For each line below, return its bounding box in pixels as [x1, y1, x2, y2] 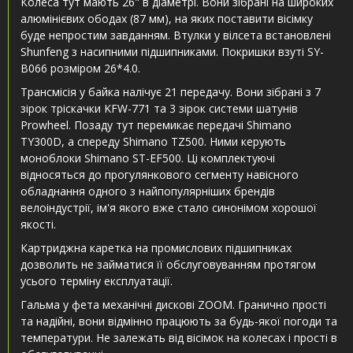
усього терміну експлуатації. [20, 273, 173, 289]
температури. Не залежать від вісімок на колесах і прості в [20, 330, 337, 346]
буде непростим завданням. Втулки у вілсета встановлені [20, 28, 331, 43]
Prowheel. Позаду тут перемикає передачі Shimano [20, 117, 292, 133]
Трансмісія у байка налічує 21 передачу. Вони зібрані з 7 [20, 84, 321, 100]
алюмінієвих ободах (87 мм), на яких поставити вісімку [20, 11, 313, 27]
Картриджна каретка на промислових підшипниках [20, 240, 292, 256]
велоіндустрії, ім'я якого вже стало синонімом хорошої [20, 200, 317, 216]
